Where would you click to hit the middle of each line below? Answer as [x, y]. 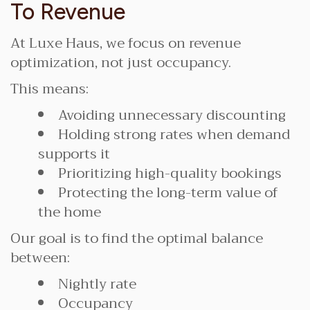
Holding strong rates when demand [174, 135]
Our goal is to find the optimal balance [137, 238]
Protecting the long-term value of [168, 193]
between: [40, 258]
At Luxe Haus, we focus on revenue [126, 43]
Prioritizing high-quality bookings [170, 173]
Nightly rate [97, 284]
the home [70, 212]
